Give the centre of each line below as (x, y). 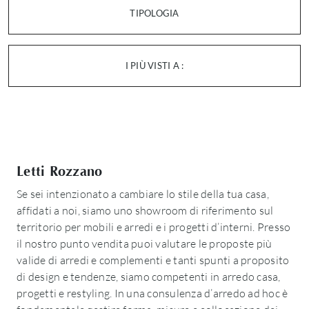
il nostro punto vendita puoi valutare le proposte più (144, 243)
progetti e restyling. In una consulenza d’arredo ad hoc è (152, 293)
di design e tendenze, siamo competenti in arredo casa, (149, 277)
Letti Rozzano (60, 171)
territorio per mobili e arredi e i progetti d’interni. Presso (154, 227)
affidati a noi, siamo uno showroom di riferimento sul (145, 210)
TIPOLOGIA (154, 13)
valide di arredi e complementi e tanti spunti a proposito (153, 260)
